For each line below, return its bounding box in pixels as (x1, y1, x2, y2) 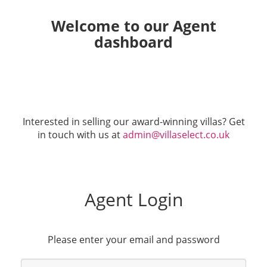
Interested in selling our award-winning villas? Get (22, 115, 245, 128)
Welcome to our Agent (51, 15, 216, 36)
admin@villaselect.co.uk (123, 128, 229, 141)
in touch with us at (38, 128, 123, 141)
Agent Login (84, 187, 183, 212)
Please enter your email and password (47, 233, 220, 246)
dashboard (94, 32, 173, 52)
